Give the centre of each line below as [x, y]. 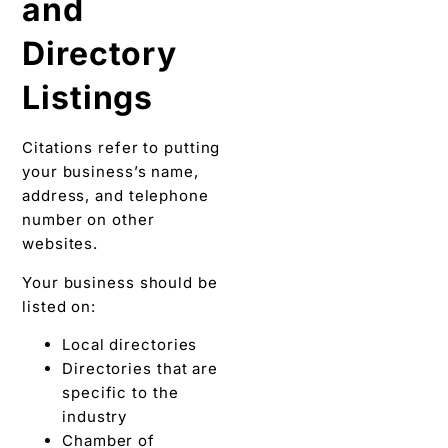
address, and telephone [115, 196]
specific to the [120, 393]
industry [95, 417]
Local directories [130, 345]
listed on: [59, 306]
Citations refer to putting [121, 148]
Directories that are [140, 369]
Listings [88, 98]
